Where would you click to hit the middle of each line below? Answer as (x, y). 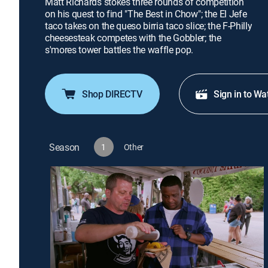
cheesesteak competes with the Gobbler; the (133, 38)
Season (65, 147)
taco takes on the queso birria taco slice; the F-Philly (149, 26)
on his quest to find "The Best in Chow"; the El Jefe (146, 14)
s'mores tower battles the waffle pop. (119, 50)
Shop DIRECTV (112, 94)
